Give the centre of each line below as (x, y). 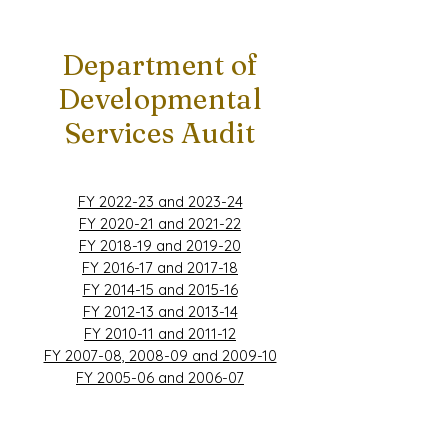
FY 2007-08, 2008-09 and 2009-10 (160, 355)
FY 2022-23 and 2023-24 (160, 201)
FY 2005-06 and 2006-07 (160, 377)
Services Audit (160, 133)
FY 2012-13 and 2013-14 (160, 311)
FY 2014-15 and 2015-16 (160, 289)
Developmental (160, 99)
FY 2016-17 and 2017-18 (160, 267)
